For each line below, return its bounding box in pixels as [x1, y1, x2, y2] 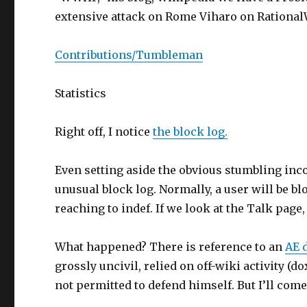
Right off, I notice [55, 125, 153, 138]
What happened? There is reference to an [55, 240, 286, 254]
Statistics [55, 86, 107, 100]
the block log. [153, 125, 228, 138]
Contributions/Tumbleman [55, 48, 204, 62]
